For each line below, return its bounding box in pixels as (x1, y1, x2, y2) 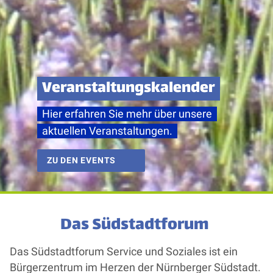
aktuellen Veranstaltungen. (41, 125, 172, 137)
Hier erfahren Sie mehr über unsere (41, 108, 212, 120)
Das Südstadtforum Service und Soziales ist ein (10, 246, 238, 258)
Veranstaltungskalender (41, 76, 215, 102)
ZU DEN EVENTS (46, 155, 116, 165)
